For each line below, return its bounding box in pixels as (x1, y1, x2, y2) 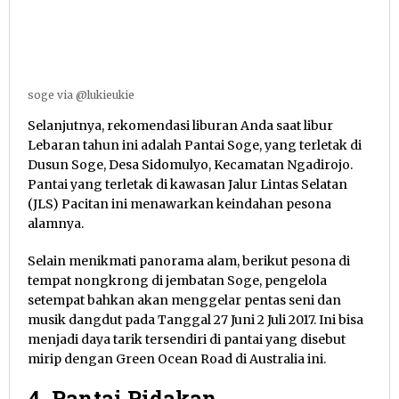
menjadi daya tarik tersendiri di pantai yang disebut (28, 330, 346, 347)
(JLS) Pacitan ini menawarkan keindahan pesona (28, 195, 331, 212)
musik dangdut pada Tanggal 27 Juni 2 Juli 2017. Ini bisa (28, 311, 363, 328)
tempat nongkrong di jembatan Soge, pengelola (28, 272, 327, 289)
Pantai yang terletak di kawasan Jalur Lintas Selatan (28, 175, 347, 192)
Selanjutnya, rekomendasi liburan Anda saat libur (28, 117, 333, 134)
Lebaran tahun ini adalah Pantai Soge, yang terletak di (28, 136, 362, 153)
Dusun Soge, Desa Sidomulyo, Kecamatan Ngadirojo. (28, 156, 353, 173)
